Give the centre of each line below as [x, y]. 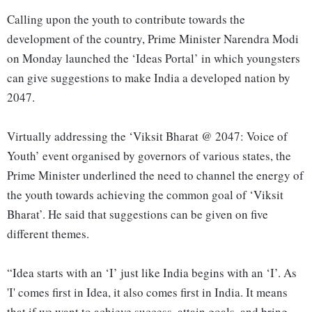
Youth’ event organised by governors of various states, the [149, 156]
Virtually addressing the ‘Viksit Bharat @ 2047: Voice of [147, 136]
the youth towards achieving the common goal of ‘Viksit [145, 195]
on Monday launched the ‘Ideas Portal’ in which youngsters [154, 58]
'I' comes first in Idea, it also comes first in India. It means [147, 292]
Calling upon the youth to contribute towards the [126, 19]
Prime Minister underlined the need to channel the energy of [155, 175]
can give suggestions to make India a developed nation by [149, 78]
